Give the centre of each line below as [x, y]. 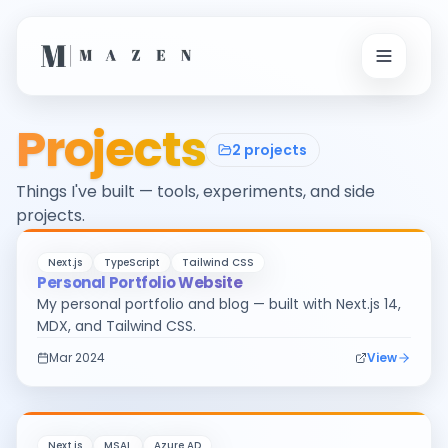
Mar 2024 [77, 357]
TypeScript [132, 262]
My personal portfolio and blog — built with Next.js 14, [219, 304]
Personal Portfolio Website [140, 282]
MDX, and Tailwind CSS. [116, 326]
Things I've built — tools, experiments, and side [195, 191]
